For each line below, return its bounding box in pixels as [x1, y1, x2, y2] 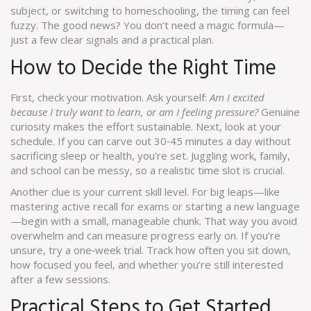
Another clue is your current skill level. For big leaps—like [10, 185, 280, 199]
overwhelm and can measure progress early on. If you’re [10, 228, 280, 242]
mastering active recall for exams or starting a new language [10, 199, 300, 213]
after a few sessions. [10, 272, 110, 286]
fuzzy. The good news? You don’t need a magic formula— [10, 18, 285, 32]
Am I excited [210, 90, 264, 104]
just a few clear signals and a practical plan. [10, 33, 214, 47]
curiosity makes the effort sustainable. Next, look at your [10, 119, 281, 133]
